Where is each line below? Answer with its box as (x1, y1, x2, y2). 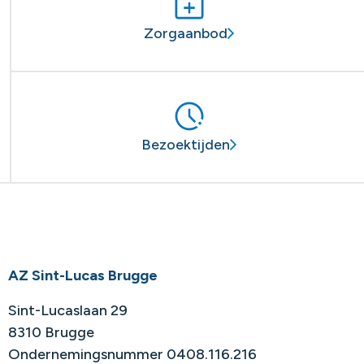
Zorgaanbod (144, 24, 227, 42)
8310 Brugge (8, 323, 94, 341)
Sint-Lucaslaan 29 (8, 301, 128, 319)
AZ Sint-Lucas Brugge (8, 266, 158, 284)
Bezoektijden (141, 135, 230, 154)
